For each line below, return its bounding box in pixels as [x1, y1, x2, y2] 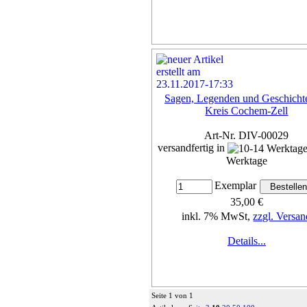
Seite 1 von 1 [151, 291, 193, 299]
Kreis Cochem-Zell [205, 104, 288, 116]
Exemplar [212, 180, 260, 192]
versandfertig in [158, 141, 228, 153]
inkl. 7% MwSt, [182, 210, 254, 223]
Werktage [226, 155, 267, 167]
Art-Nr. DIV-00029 [204, 129, 289, 141]
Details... [228, 235, 266, 247]
